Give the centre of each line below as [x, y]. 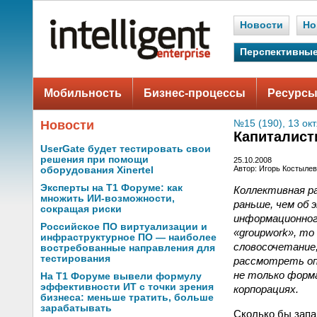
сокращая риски [81, 209]
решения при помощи [94, 160]
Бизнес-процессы [195, 93]
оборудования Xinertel [97, 170]
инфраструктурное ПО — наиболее [128, 237]
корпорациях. [266, 289]
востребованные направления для [128, 248]
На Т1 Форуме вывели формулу [121, 276]
